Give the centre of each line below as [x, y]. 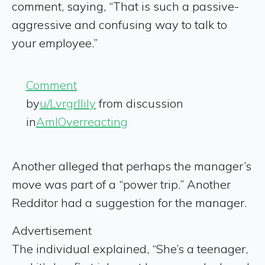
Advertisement [52, 230]
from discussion [140, 103]
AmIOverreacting [82, 121]
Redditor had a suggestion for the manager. [129, 202]
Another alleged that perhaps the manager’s [132, 166]
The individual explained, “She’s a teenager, [130, 248]
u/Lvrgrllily [68, 103]
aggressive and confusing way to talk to [119, 24]
